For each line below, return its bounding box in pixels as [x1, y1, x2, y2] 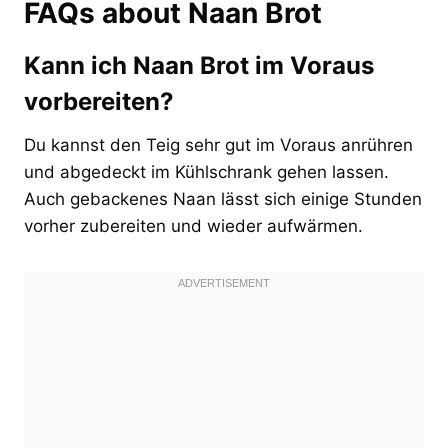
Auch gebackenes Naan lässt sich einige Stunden [24, 188, 422, 209]
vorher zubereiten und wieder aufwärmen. [24, 215, 363, 236]
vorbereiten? [24, 86, 174, 116]
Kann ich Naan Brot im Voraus [24, 50, 374, 80]
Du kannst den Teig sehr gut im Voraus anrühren [24, 134, 413, 155]
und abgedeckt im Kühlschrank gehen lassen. [24, 161, 389, 182]
